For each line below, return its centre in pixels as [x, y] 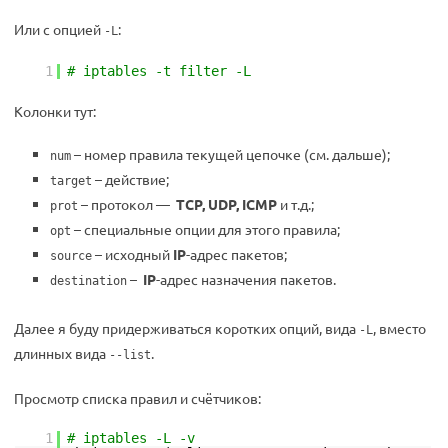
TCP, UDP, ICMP [226, 204]
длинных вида [61, 353]
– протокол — [127, 204]
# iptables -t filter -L [159, 71]
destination [88, 281]
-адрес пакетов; [236, 254]
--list [130, 355]
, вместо [399, 328]
